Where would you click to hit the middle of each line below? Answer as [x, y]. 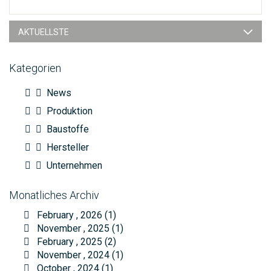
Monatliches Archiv [54, 195]
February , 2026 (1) [73, 215]
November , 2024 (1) [77, 255]
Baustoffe [68, 129]
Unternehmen [74, 166]
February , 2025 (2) [73, 242]
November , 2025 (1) [77, 229]
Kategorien [35, 68]
